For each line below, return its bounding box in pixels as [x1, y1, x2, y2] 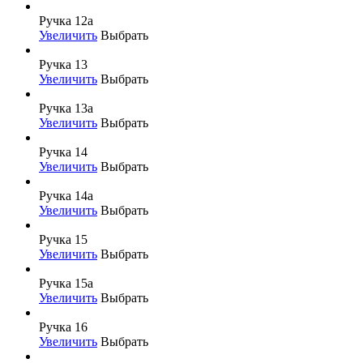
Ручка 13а [39, 100, 93, 115]
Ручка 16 [39, 319, 88, 334]
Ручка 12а [39, 13, 93, 28]
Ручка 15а [39, 275, 93, 290]
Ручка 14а [39, 188, 93, 203]
